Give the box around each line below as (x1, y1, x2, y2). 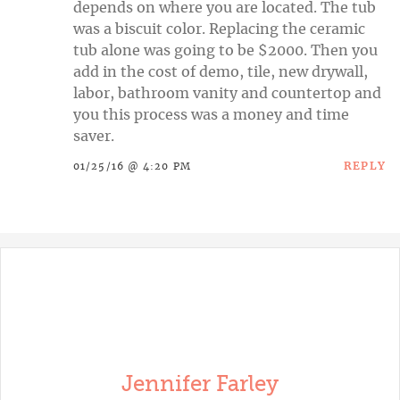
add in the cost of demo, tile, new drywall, (73, 64, 368, 79)
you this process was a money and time (73, 107, 349, 122)
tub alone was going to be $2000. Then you (73, 43, 378, 58)
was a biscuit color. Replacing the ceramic (73, 21, 365, 37)
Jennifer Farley (121, 371, 279, 396)
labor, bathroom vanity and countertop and (73, 86, 381, 101)
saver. (73, 129, 114, 144)
